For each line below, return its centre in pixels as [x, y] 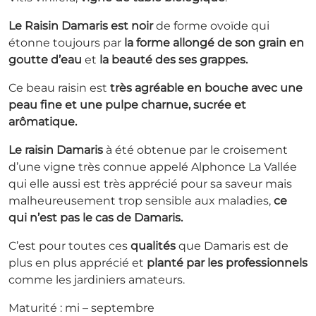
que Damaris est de [232, 245]
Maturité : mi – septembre [81, 308]
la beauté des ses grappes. [172, 59]
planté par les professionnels [227, 262]
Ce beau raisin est [59, 87]
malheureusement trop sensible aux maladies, [141, 200]
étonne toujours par [66, 42]
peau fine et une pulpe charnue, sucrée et [127, 104]
